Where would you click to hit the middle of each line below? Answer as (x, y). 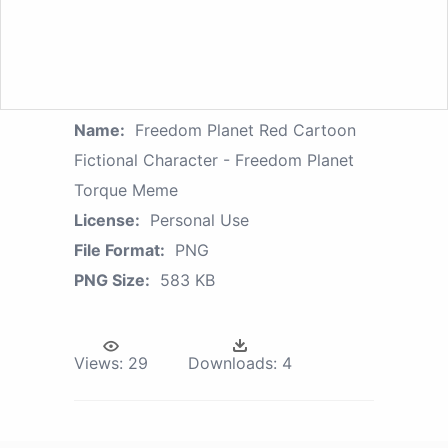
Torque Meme (126, 189)
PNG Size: (112, 279)
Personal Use (199, 219)
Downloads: (232, 362)
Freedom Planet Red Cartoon (245, 129)
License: (107, 219)
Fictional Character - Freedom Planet (214, 159)
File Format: (119, 249)
